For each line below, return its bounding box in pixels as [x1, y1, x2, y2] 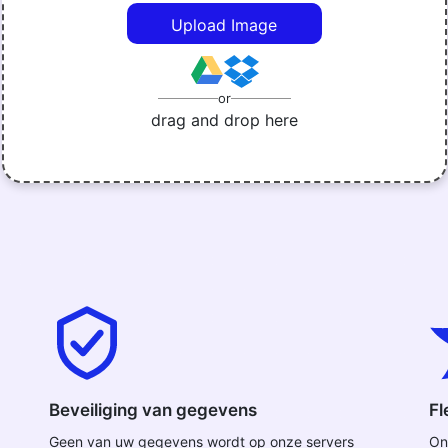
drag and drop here [150, 110, 298, 130]
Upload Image [171, 15, 277, 35]
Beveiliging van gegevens [49, 400, 257, 420]
